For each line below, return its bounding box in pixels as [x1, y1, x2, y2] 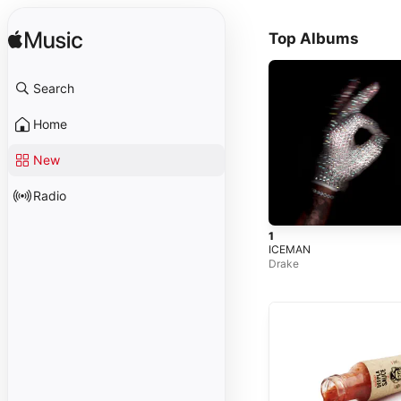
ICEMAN [269, 242, 311, 256]
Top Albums [269, 30, 359, 47]
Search [33, 81, 74, 96]
